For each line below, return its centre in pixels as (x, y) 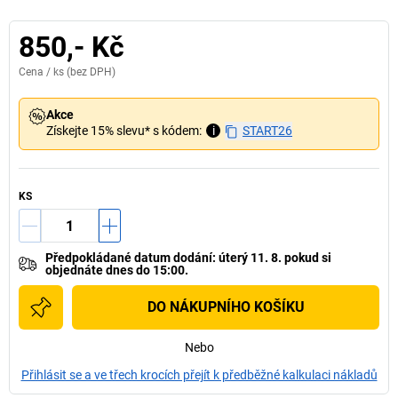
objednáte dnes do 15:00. (117, 270)
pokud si (308, 258)
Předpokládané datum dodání (129, 258)
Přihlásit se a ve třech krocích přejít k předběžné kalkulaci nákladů (199, 375)
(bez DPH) (90, 72)
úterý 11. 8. (250, 258)
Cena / (36, 72)
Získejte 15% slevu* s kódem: (124, 131)
